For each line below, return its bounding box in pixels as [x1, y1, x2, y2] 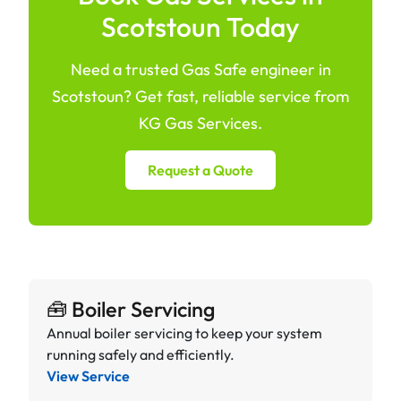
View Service [47, 366, 130, 385]
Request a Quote [148, 160, 253, 179]
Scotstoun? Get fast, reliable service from [52, 85, 349, 107]
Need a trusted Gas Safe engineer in [70, 58, 331, 80]
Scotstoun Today [101, 9, 300, 44]
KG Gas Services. [139, 112, 262, 133]
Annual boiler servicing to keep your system [47, 323, 322, 342]
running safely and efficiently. [47, 345, 235, 363]
